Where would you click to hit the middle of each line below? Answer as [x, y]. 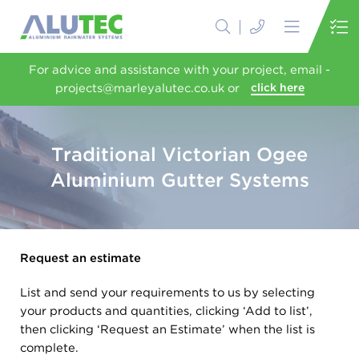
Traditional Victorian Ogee [179, 154]
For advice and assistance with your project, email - [179, 70]
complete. [49, 348]
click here [277, 87]
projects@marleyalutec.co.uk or [147, 88]
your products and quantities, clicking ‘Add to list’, [166, 311]
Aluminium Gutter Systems [179, 180]
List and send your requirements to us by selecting [167, 292]
